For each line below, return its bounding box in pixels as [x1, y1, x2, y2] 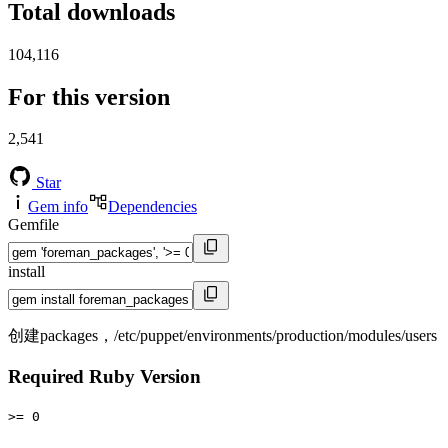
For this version [8, 83, 170, 110]
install [8, 263, 45, 281]
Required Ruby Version [8, 366, 201, 388]
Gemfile [8, 216, 59, 234]
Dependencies [108, 198, 197, 216]
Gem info [28, 198, 88, 216]
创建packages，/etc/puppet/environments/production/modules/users [8, 327, 437, 345]
